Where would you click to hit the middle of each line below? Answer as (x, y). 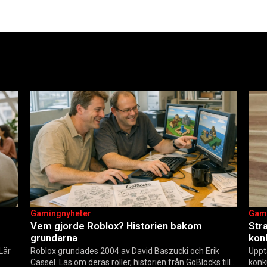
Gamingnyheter (60, 213)
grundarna (54, 237)
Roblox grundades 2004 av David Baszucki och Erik (125, 251)
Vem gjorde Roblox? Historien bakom (116, 226)
